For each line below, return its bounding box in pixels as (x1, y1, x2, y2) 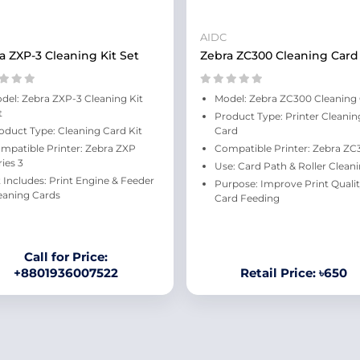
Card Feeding (214, 192, 280, 204)
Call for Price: (24, 249, 108, 264)
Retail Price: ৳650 (239, 265, 347, 280)
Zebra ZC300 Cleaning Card (199, 48, 358, 63)
